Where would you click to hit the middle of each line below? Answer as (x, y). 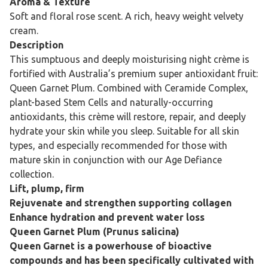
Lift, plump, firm (47, 188)
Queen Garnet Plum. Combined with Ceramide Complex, (129, 88)
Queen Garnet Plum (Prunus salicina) (95, 231)
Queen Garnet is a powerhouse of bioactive (111, 246)
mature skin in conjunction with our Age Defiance (116, 159)
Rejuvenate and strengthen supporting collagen (121, 202)
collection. (32, 174)
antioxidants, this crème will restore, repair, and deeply (128, 116)
